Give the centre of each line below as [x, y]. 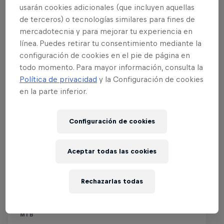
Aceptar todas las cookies [112, 151]
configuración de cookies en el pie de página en [105, 55]
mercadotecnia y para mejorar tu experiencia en [106, 31]
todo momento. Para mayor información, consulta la [111, 67]
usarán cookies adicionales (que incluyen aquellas [107, 7]
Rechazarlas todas [112, 181]
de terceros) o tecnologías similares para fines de [107, 19]
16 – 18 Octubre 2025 [74, 178]
